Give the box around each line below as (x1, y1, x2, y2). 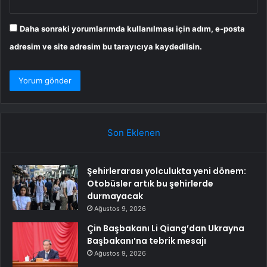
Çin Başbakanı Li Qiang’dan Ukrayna (87, 222, 244, 234)
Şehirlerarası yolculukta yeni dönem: (87, 164, 246, 177)
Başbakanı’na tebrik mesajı (87, 234, 206, 247)
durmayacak (87, 190, 143, 202)
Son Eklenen (107, 126, 160, 138)
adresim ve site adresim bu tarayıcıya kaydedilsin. (10, 41, 202, 51)
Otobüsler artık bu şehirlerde (87, 177, 213, 190)
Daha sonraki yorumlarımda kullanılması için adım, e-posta (20, 23, 245, 33)
